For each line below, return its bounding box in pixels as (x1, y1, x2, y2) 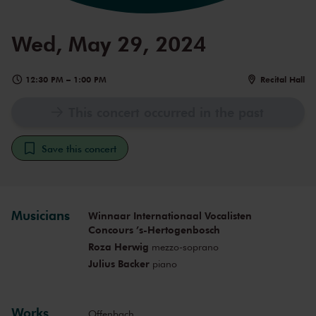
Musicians (11, 207, 70, 224)
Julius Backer (87, 257, 150, 271)
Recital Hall (260, 74, 305, 85)
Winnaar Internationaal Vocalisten (87, 209, 252, 223)
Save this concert (42, 142, 116, 155)
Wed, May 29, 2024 (11, 30, 206, 57)
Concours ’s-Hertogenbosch (87, 223, 220, 237)
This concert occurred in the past (68, 104, 265, 121)
